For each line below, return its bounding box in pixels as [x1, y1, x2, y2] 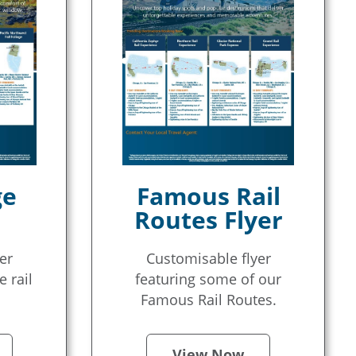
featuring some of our [135, 269, 282, 288]
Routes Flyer [133, 203, 283, 236]
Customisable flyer [145, 249, 271, 268]
